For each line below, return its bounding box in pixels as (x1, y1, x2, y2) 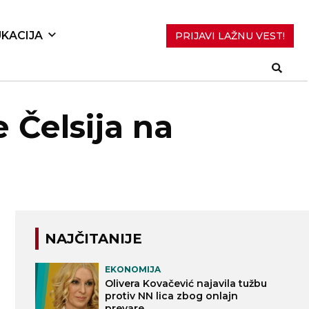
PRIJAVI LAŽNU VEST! (175, 29, 286, 42)
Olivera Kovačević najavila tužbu (105, 277, 268, 290)
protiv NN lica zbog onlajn (105, 290, 239, 303)
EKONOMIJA (105, 264, 161, 275)
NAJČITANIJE (45, 230, 143, 248)
